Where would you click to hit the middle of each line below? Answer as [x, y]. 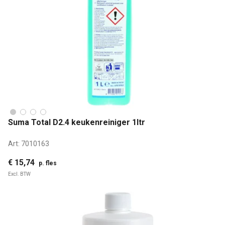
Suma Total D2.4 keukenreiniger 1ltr [77, 123]
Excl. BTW [19, 174]
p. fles [48, 163]
